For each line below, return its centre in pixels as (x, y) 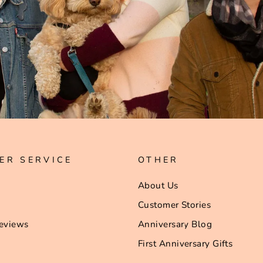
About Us (158, 186)
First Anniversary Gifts (186, 243)
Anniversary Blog (175, 224)
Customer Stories (175, 205)
